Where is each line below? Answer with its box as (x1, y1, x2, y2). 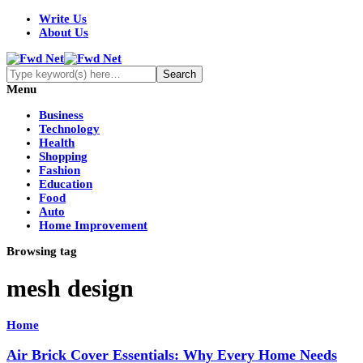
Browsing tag (6, 245, 77, 258)
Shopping (39, 150, 88, 163)
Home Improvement (39, 219, 147, 232)
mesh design (6, 275, 134, 302)
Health (39, 136, 75, 149)
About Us (39, 26, 88, 39)
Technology (39, 122, 100, 135)
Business (39, 109, 83, 122)
